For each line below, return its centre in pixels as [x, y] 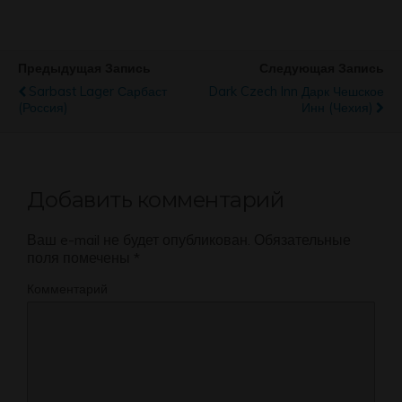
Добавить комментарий [156, 200]
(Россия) [43, 108]
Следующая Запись [322, 69]
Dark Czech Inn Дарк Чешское [297, 92]
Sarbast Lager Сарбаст [98, 92]
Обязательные [301, 239]
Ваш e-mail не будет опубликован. [139, 239]
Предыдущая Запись [84, 69]
